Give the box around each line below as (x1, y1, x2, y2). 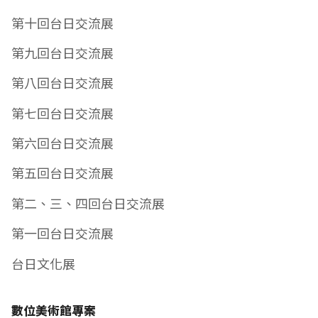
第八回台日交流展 (11, 73, 114, 92)
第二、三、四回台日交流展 (11, 193, 165, 212)
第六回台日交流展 (11, 133, 114, 153)
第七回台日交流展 (11, 103, 114, 122)
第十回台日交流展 (11, 13, 114, 32)
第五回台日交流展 (11, 163, 114, 182)
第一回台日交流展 (11, 224, 114, 243)
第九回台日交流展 (11, 43, 114, 62)
